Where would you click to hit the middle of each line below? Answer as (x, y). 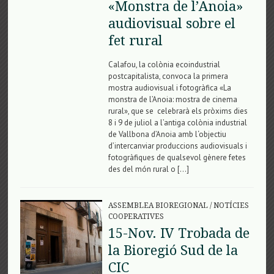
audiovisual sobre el (172, 23)
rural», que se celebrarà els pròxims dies (178, 111)
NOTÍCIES (231, 205)
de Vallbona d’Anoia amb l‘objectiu (167, 134)
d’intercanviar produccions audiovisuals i (177, 146)
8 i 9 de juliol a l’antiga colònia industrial (177, 122)
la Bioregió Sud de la (173, 250)
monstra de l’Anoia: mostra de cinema (172, 99)
